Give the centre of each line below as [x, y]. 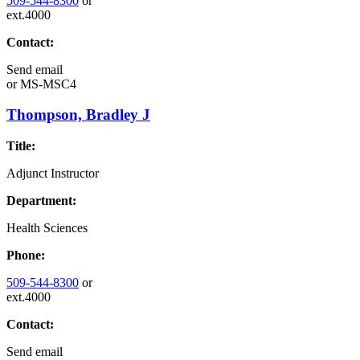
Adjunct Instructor [53, 173]
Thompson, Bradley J [78, 115]
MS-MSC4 [47, 84]
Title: [21, 146]
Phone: [26, 255]
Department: [41, 200]
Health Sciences [47, 228]
